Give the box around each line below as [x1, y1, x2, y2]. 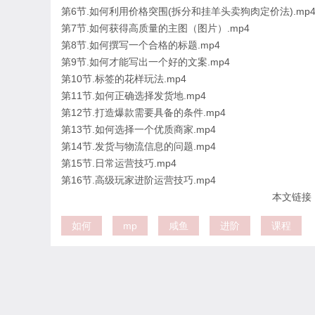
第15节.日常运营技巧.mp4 [61, 157, 176, 169]
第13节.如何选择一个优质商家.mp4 [61, 124, 216, 135]
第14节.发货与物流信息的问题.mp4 [61, 141, 216, 152]
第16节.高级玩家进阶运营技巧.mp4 [61, 174, 216, 186]
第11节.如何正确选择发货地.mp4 [61, 90, 206, 101]
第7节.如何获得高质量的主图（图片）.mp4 [61, 22, 250, 34]
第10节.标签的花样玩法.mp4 [61, 73, 186, 84]
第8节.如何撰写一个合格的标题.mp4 [61, 39, 220, 51]
